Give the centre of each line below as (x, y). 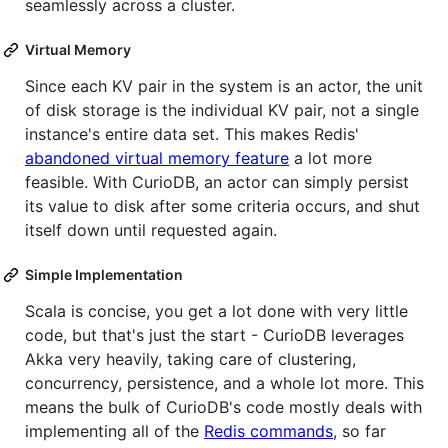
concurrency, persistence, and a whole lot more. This (224, 383)
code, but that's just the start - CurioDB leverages (214, 335)
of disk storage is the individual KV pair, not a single (222, 110)
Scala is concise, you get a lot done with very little (216, 311)
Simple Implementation (104, 275)
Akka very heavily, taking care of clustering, (190, 359)
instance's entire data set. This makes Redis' (192, 134)
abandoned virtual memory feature (157, 158)
